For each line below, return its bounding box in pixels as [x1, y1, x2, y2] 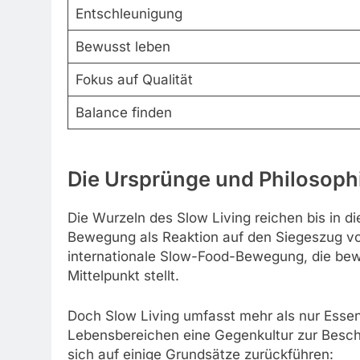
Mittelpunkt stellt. [67, 268, 179, 284]
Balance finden [75, 104, 172, 121]
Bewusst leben [75, 38, 170, 55]
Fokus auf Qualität [75, 71, 193, 88]
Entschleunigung [75, 5, 182, 22]
